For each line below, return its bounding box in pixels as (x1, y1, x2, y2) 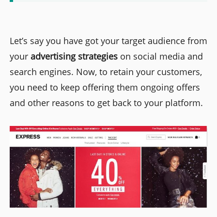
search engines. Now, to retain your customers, (10, 65, 202, 77)
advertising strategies (31, 50, 118, 62)
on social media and (118, 50, 203, 62)
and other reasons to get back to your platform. (10, 96, 203, 108)
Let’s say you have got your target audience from (10, 34, 207, 46)
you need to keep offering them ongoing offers (10, 81, 200, 93)
